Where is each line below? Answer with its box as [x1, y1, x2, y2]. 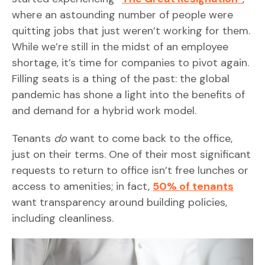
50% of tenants [153, 179, 234, 193]
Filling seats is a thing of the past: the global [12, 72, 230, 86]
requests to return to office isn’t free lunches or [12, 163, 248, 177]
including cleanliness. [12, 211, 117, 225]
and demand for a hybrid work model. [12, 104, 202, 118]
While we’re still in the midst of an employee [12, 40, 228, 54]
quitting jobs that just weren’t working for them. [12, 24, 250, 38]
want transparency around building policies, [12, 195, 227, 209]
